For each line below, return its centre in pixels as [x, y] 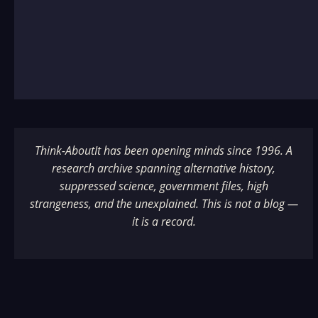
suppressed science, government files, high [164, 186]
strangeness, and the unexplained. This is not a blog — [164, 204]
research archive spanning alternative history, [164, 168]
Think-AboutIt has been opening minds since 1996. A [164, 150]
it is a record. [164, 221]
